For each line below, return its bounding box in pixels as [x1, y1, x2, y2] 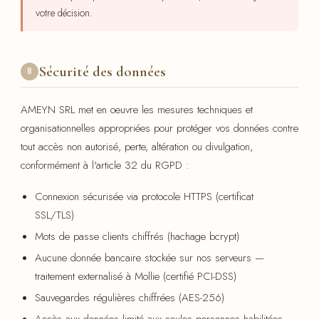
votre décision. [36, 5, 93, 20]
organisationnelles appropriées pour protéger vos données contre [21, 120, 298, 136]
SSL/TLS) [35, 206, 74, 223]
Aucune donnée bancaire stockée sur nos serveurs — [35, 249, 264, 266]
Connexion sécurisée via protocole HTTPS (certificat [35, 188, 253, 204]
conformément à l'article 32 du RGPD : [21, 157, 189, 173]
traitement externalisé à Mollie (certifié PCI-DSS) [35, 268, 236, 284]
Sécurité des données [38, 62, 166, 80]
